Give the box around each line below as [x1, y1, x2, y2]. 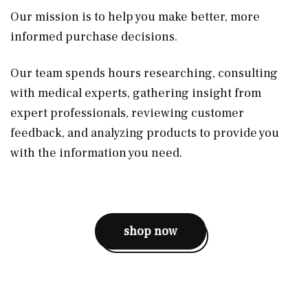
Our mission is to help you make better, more [10, 8, 260, 25]
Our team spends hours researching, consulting [10, 65, 278, 81]
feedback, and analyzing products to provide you [10, 124, 279, 141]
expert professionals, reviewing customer [10, 104, 244, 121]
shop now [124, 223, 177, 239]
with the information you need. [10, 144, 182, 161]
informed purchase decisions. [10, 28, 180, 45]
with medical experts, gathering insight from [10, 85, 261, 101]
